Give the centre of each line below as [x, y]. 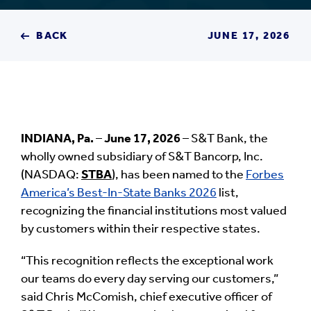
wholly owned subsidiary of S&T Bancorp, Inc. [142, 157]
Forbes [265, 175]
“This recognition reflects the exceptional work [147, 261]
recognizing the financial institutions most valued [154, 211]
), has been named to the [179, 175]
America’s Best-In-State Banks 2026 [119, 193]
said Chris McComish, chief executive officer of [146, 297]
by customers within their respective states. [141, 229]
